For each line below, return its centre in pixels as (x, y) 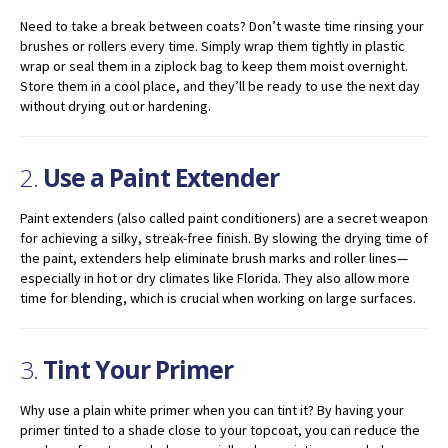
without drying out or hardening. (115, 105)
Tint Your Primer (138, 369)
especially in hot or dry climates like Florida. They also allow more (215, 277)
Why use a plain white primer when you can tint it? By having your (212, 409)
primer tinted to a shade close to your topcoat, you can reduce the (220, 429)
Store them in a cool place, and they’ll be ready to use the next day (220, 85)
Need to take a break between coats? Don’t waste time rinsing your (222, 25)
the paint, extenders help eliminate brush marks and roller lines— (214, 257)
